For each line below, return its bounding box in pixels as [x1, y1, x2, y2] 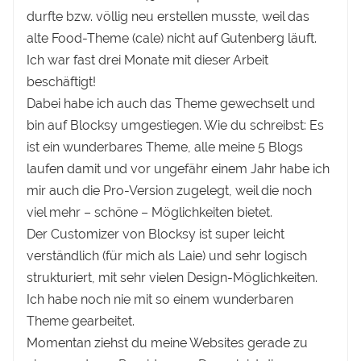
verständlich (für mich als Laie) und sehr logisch [27, 248, 308, 264]
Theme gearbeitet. [27, 313, 135, 330]
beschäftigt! [27, 74, 97, 90]
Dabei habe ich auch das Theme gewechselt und [27, 96, 316, 112]
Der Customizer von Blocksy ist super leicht [27, 226, 285, 243]
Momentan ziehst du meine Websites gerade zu [27, 335, 309, 351]
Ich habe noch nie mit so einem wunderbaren [27, 292, 294, 308]
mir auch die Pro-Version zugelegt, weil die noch [27, 183, 313, 199]
